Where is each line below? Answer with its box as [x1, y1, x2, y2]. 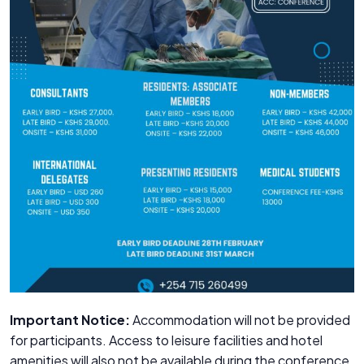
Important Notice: [10, 311, 130, 329]
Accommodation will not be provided [130, 311, 350, 329]
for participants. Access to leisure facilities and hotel [10, 331, 323, 349]
